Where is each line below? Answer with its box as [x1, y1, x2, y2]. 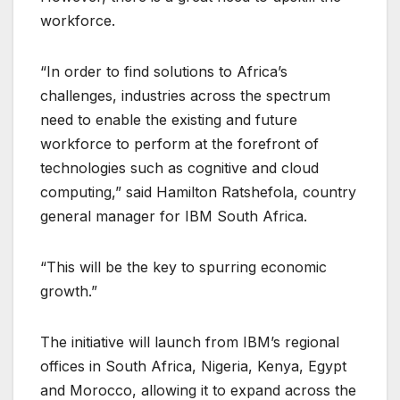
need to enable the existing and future [40, 110, 297, 129]
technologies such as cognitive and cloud [40, 158, 319, 177]
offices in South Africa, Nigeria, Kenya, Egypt [40, 356, 346, 375]
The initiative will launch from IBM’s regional [40, 332, 339, 351]
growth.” [40, 281, 97, 300]
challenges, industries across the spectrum [40, 86, 330, 104]
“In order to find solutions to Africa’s [40, 62, 287, 80]
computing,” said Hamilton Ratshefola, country [40, 182, 356, 201]
